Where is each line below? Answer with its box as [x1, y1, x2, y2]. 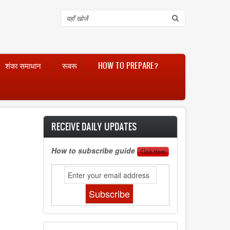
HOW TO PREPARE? [98, 60, 158, 71]
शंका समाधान [5, 60, 41, 71]
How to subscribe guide [51, 145, 138, 156]
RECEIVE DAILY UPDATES [51, 120, 137, 133]
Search [66, 13, 89, 23]
